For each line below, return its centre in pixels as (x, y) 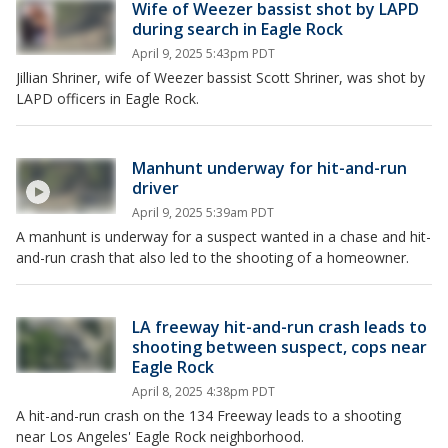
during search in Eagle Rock (237, 29)
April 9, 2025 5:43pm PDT (203, 54)
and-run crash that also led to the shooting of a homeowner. (212, 258)
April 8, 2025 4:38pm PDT (203, 392)
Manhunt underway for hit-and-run (269, 168)
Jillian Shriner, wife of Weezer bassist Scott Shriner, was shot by (220, 78)
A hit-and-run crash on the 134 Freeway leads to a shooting (208, 416)
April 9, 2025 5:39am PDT (203, 213)
